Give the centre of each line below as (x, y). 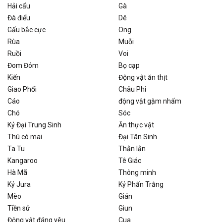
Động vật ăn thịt (143, 78)
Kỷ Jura (19, 185)
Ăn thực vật (136, 125)
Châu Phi (132, 89)
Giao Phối (22, 89)
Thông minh (137, 173)
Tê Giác (130, 161)
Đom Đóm (23, 66)
